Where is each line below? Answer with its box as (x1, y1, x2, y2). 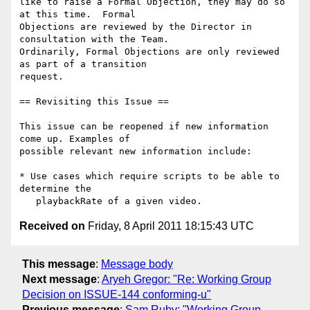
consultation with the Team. (19, 34, 169, 45)
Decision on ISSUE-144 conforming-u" (22, 288, 211, 300)
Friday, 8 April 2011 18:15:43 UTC (85, 220, 254, 232)
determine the (19, 183, 91, 194)
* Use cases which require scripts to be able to (19, 171, 280, 182)
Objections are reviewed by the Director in (19, 21, 252, 33)
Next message (22, 273, 97, 285)
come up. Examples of (19, 134, 130, 145)
